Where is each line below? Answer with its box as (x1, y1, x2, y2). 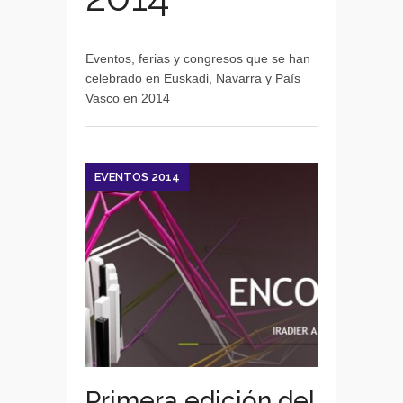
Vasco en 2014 (85, 91, 170, 105)
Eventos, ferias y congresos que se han (85, 51, 310, 66)
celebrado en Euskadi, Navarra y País (85, 71, 300, 85)
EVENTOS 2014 (94, 170, 180, 184)
